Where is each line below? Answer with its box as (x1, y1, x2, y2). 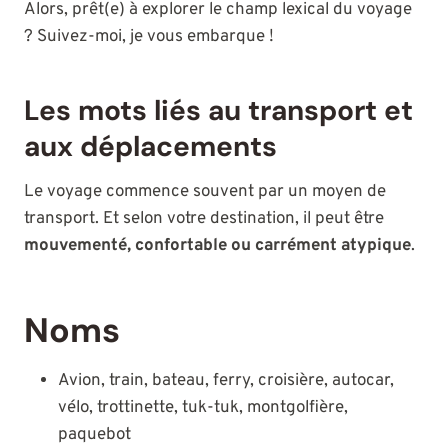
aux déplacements (24, 128, 277, 166)
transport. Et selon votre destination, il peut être (24, 208, 384, 231)
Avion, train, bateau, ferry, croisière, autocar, (58, 370, 394, 393)
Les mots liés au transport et (24, 92, 413, 130)
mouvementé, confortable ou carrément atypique (24, 235, 411, 258)
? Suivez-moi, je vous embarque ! (24, 26, 274, 49)
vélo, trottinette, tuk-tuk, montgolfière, (58, 397, 348, 420)
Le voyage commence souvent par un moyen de (24, 181, 386, 204)
